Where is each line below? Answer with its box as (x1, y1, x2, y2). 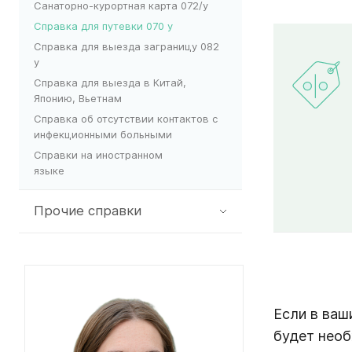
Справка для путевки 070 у (34, 19, 173, 32)
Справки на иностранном (34, 148, 163, 161)
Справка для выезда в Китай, (34, 75, 186, 89)
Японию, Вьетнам (34, 91, 122, 104)
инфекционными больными (34, 127, 172, 141)
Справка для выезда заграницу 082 (34, 39, 219, 53)
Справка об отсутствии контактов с (34, 112, 218, 125)
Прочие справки (34, 202, 141, 218)
